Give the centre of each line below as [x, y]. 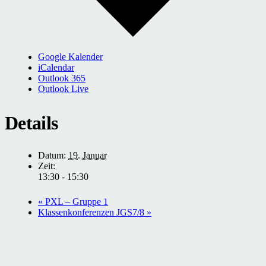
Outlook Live [63, 88]
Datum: [52, 156]
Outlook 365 [62, 78]
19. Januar [88, 156]
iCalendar [56, 67]
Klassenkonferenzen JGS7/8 [92, 213]
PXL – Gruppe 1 [75, 202]
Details [31, 123]
